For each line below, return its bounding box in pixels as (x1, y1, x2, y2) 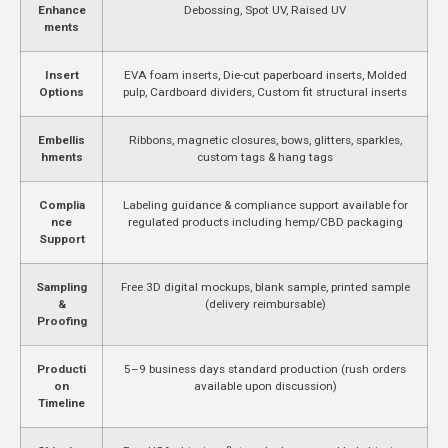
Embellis (38, 132, 85, 147)
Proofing (36, 313, 87, 328)
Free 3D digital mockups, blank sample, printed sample (120, 279, 410, 294)
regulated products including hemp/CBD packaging (127, 214, 403, 229)
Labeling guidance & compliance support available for (122, 197, 408, 212)
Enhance (37, 2, 86, 17)
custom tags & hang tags (197, 149, 333, 164)
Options (39, 84, 84, 99)
